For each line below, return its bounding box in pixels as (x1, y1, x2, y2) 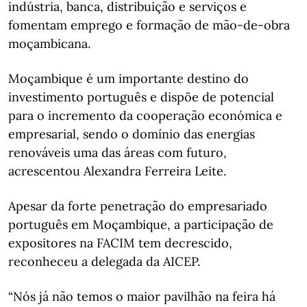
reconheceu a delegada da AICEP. (8, 253, 200, 269)
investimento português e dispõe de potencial (8, 88, 274, 105)
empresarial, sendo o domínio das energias (8, 125, 255, 142)
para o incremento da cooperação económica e (8, 107, 282, 123)
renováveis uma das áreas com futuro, (8, 144, 227, 160)
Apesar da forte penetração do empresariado (8, 197, 267, 214)
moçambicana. (8, 35, 90, 51)
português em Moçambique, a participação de (8, 216, 273, 232)
